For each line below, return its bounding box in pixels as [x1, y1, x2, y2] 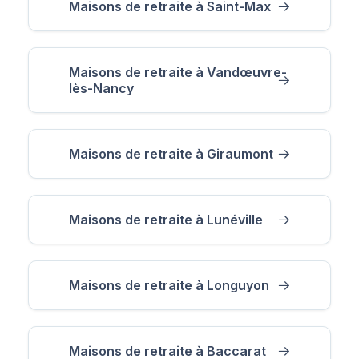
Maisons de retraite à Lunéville [69, 211, 263, 228]
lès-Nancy [69, 79, 134, 96]
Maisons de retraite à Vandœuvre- [69, 63, 287, 80]
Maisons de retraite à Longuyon [69, 276, 269, 293]
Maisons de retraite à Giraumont [69, 145, 273, 162]
